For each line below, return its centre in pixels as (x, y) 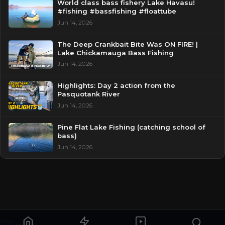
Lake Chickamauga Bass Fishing (115, 52)
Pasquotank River (88, 94)
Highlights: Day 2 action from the (116, 86)
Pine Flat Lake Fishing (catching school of (131, 127)
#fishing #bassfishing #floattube (117, 11)
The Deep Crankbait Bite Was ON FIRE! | (127, 44)
